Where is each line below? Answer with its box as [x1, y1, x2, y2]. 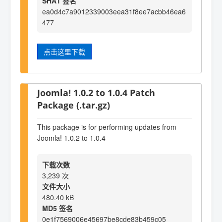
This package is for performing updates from [37, 121, 176, 132]
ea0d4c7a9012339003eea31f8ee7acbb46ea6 [42, 6, 186, 16]
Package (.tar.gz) [37, 99, 110, 111]
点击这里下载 [44, 46, 85, 56]
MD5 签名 [42, 203, 73, 214]
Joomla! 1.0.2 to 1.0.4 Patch [37, 86, 155, 99]
